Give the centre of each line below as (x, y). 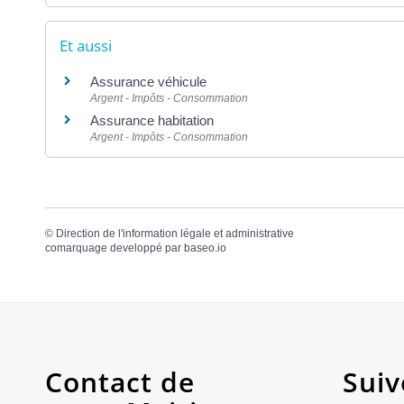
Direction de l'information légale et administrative (175, 233)
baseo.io (205, 248)
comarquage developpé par (115, 248)
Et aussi (86, 45)
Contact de (120, 381)
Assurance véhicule (148, 81)
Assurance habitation (152, 120)
